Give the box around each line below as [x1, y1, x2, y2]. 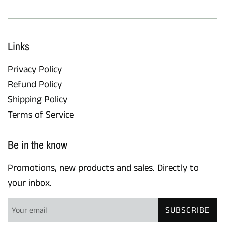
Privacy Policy [8, 62, 62, 76]
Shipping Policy [8, 92, 67, 106]
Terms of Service [8, 107, 74, 122]
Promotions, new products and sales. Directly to [8, 161, 199, 175]
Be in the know [8, 137, 67, 152]
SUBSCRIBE [165, 204, 210, 217]
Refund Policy [8, 77, 62, 91]
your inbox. [8, 176, 52, 190]
